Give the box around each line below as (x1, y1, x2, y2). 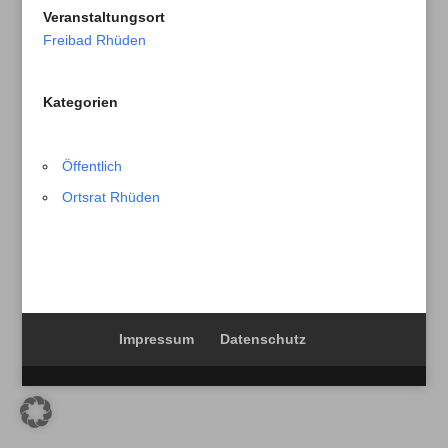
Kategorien (42, 94, 118, 110)
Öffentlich (61, 158, 122, 174)
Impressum (119, 331, 195, 347)
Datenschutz (220, 331, 307, 347)
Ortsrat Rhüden (61, 189, 160, 205)
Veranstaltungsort (42, 9, 165, 25)
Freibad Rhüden (42, 32, 146, 48)
